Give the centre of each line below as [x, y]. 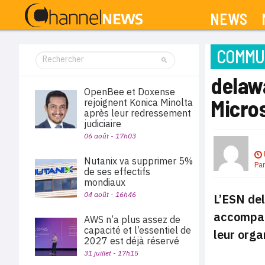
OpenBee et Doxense [130, 92]
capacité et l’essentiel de [138, 230]
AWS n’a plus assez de [132, 219]
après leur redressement [138, 113]
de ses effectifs [117, 172]
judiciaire [103, 124]
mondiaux [105, 182]
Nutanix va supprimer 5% [138, 161]
